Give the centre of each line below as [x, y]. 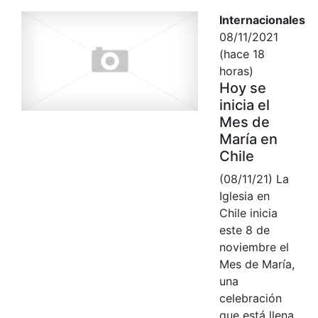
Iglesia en [244, 196]
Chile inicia [248, 213]
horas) [236, 71]
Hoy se [242, 88]
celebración [250, 298]
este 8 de [244, 230]
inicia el [244, 105]
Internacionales [262, 20]
